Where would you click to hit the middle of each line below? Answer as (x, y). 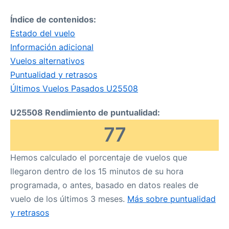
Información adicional (52, 47)
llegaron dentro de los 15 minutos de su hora (97, 171)
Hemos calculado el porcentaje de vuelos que (99, 157)
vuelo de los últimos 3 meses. (69, 199)
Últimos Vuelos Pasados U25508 (74, 88)
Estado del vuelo (43, 33)
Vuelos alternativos (47, 61)
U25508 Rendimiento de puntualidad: (85, 112)
